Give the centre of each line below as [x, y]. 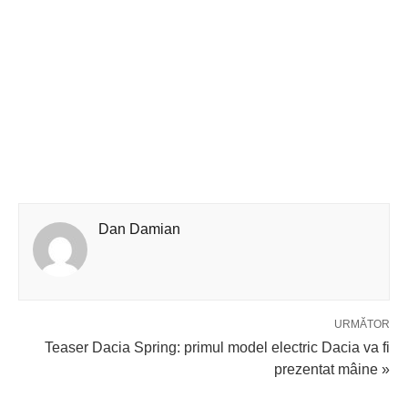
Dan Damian [139, 229]
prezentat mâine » [332, 370]
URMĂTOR [362, 325]
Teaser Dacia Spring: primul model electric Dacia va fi [217, 348]
